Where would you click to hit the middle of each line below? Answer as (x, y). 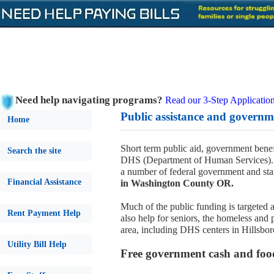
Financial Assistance (44, 182)
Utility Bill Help (37, 244)
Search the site (34, 151)
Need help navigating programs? (89, 100)
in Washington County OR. (177, 183)
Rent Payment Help (44, 213)
